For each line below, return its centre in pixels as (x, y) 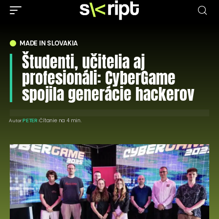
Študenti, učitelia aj (83, 62)
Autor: (16, 120)
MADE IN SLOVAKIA (49, 43)
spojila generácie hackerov (108, 94)
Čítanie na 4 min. (60, 120)
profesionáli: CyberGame (99, 78)
